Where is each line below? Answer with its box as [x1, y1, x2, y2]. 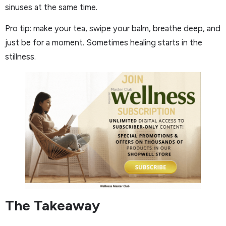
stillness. [5, 51, 36, 62]
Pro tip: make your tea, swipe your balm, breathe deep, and [5, 23, 220, 34]
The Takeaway [5, 197, 100, 214]
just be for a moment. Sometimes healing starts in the [5, 37, 202, 48]
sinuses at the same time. [5, 2, 97, 12]
